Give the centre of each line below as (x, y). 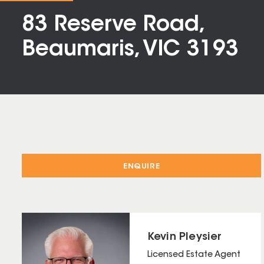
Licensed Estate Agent (194, 255)
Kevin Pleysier (184, 238)
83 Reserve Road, (112, 25)
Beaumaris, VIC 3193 (130, 50)
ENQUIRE (142, 167)
